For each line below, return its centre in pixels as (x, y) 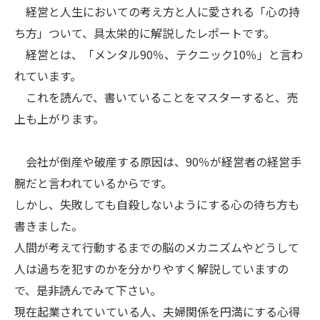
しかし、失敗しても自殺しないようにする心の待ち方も (157, 204)
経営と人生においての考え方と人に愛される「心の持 (157, 11)
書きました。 (49, 226)
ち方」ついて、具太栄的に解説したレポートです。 (145, 33)
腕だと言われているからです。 (93, 183)
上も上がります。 (59, 119)
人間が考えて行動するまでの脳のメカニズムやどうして (157, 247)
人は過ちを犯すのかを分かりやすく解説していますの (151, 269)
